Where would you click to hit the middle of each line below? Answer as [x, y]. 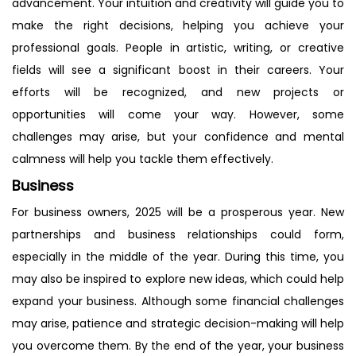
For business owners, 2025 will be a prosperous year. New [178, 212]
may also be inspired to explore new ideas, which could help [178, 279]
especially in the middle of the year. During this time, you [178, 256]
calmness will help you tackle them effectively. [143, 159]
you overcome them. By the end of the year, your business [178, 345]
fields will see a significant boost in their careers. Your [178, 70]
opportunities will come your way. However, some [178, 114]
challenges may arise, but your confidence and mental [178, 136]
